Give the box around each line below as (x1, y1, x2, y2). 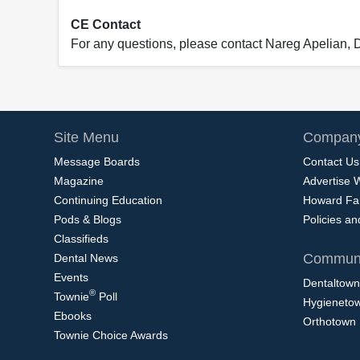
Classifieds (54, 231, 108, 245)
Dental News (54, 251, 118, 264)
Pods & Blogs (54, 212, 121, 226)
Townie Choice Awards (54, 328, 168, 342)
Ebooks (54, 309, 92, 322)
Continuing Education (54, 193, 162, 207)
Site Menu (54, 129, 119, 145)
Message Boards (54, 154, 140, 168)
